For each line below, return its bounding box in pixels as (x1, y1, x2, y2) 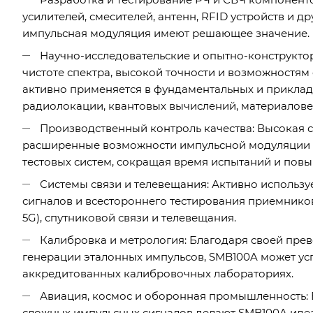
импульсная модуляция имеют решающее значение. (22, 26, 310, 40)
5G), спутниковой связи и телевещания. (22, 210, 236, 224)
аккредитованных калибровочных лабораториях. (22, 266, 293, 280)
